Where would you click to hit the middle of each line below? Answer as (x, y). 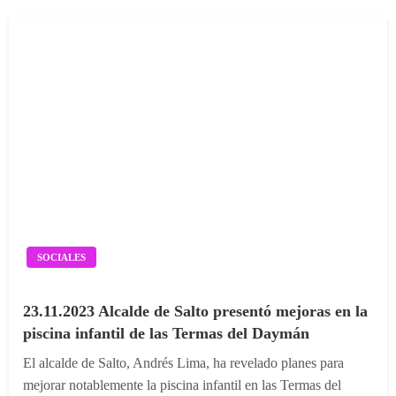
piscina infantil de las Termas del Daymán (166, 333)
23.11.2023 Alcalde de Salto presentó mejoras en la (195, 311)
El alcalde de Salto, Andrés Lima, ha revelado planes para (183, 362)
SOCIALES (61, 257)
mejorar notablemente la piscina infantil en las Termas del (182, 385)
